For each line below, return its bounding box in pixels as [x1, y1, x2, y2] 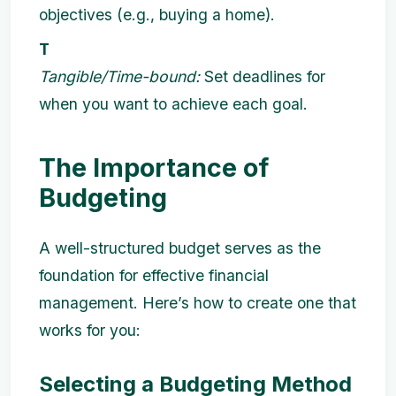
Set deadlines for [200, 66, 325, 86]
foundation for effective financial [39, 265, 269, 285]
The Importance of [39, 151, 269, 183]
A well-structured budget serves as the [39, 238, 321, 257]
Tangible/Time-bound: [39, 66, 200, 86]
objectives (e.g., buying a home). [39, 4, 275, 24]
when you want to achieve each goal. [39, 94, 308, 113]
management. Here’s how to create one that [39, 293, 356, 312]
